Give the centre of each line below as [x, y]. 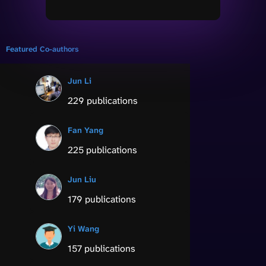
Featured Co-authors [42, 49]
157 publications [102, 248]
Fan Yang [85, 130]
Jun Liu [82, 179]
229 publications [103, 100]
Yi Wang [83, 228]
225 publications [102, 150]
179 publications [102, 199]
